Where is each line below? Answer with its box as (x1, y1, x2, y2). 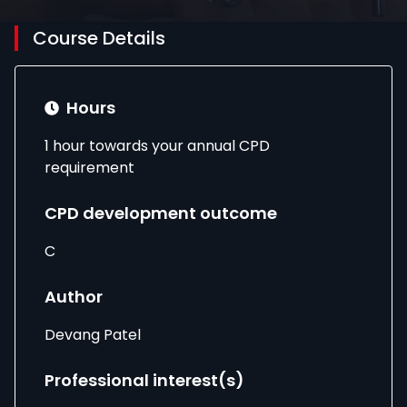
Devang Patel (45, 324, 141, 345)
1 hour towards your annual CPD (45, 135, 270, 156)
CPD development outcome (45, 202, 277, 224)
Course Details (33, 25, 165, 51)
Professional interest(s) (45, 369, 244, 392)
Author (45, 285, 103, 308)
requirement (45, 157, 134, 178)
